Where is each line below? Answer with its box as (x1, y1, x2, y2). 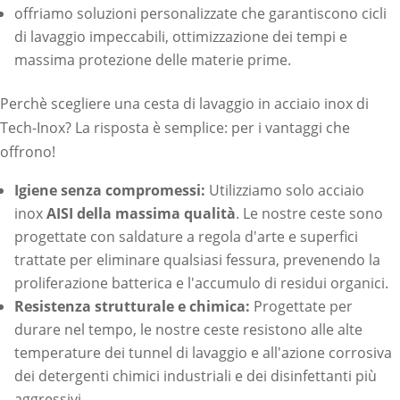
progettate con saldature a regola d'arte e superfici (14, 227, 358, 246)
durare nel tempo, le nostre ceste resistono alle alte (14, 320, 362, 339)
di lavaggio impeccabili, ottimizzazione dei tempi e (14, 27, 347, 46)
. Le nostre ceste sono (236, 204, 383, 223)
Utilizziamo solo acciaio (205, 180, 364, 200)
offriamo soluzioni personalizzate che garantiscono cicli (14, 4, 387, 23)
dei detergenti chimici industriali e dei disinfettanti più (14, 366, 377, 386)
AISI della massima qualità (46, 204, 236, 223)
